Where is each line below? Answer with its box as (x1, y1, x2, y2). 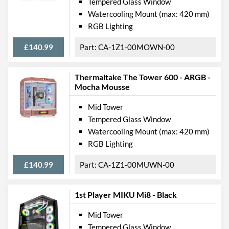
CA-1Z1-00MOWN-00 (98, 42, 175, 52)
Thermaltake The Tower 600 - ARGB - (75, 72, 211, 82)
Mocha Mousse (75, 81, 130, 91)
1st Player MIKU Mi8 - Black (75, 189, 177, 199)
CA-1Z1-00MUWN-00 (98, 159, 174, 169)
